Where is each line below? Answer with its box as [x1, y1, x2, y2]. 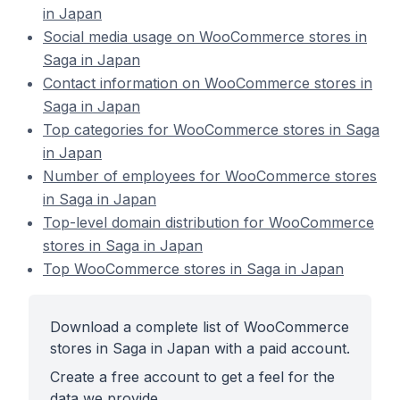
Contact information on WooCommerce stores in [43, 74, 372, 92]
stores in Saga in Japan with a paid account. [50, 339, 350, 357]
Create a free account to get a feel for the [50, 368, 335, 386]
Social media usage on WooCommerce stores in [43, 28, 367, 46]
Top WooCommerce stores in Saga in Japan [43, 260, 344, 278]
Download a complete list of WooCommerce [50, 318, 349, 336]
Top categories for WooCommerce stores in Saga [43, 121, 379, 138]
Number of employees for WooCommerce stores [43, 167, 377, 185]
